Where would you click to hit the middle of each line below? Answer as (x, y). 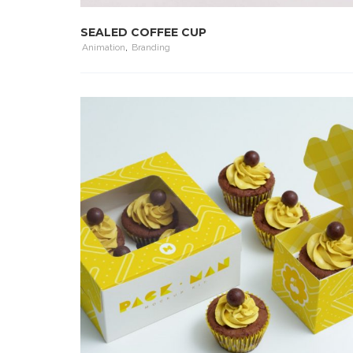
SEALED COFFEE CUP (143, 32)
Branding (151, 47)
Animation (104, 47)
